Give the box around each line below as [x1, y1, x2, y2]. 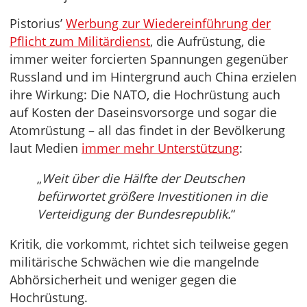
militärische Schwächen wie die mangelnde [10, 254, 259, 271]
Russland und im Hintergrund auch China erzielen [10, 69, 297, 86]
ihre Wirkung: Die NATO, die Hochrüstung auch [10, 86, 280, 103]
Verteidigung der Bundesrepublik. [37, 206, 231, 223]
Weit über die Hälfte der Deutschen [42, 170, 245, 187]
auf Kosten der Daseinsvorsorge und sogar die [10, 104, 277, 121]
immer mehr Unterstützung [82, 140, 239, 157]
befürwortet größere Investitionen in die [37, 188, 267, 205]
